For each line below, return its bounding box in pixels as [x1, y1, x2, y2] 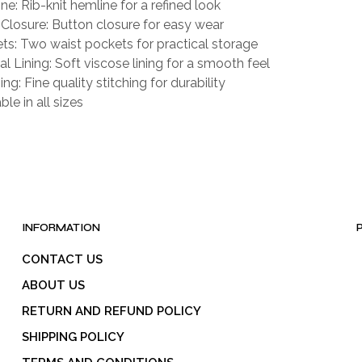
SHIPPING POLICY [21, 330, 124, 345]
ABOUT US [21, 278, 85, 293]
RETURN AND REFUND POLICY [21, 304, 201, 319]
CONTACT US [21, 252, 103, 267]
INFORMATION [21, 221, 100, 235]
